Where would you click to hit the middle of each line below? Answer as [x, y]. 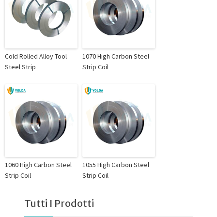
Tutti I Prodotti [59, 203]
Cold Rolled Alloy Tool [36, 56]
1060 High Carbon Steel [38, 164]
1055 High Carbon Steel [116, 164]
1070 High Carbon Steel [116, 56]
